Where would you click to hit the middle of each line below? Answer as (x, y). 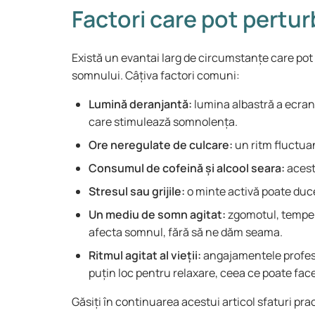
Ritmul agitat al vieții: (145, 255)
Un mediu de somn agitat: (157, 214)
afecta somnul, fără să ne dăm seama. (187, 232)
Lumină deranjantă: (140, 104)
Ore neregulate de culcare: (161, 145)
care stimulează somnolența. (163, 122)
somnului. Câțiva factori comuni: (157, 75)
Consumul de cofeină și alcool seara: (187, 168)
